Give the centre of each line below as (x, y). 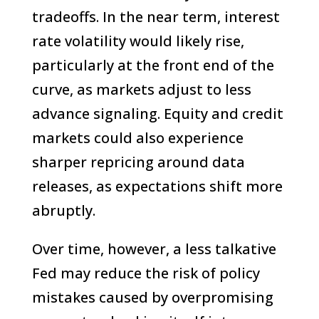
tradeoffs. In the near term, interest (156, 16)
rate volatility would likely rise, (138, 41)
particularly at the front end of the (153, 65)
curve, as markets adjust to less (141, 89)
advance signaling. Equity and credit (157, 113)
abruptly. (63, 210)
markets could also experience (137, 137)
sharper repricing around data (138, 162)
